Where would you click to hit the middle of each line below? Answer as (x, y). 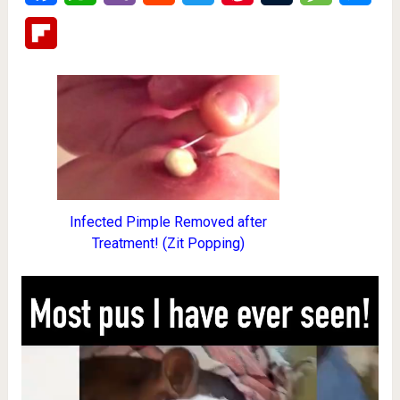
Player (40, 307)
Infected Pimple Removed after (168, 222)
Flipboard (86, 33)
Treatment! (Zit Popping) (168, 244)
